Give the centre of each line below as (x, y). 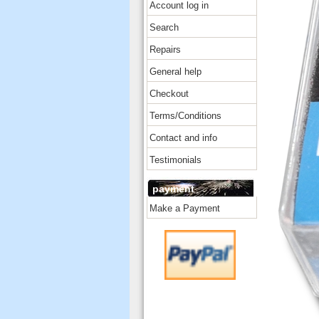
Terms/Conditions (185, 116)
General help (176, 72)
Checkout (169, 94)
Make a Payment (185, 208)
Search (164, 27)
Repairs (165, 49)
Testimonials (176, 160)
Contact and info (183, 138)
